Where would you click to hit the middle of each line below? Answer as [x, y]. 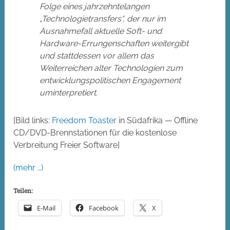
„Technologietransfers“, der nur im [103, 19]
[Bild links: [33, 121]
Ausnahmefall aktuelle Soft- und [101, 31]
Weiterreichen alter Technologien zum [111, 68]
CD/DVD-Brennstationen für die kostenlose [95, 133]
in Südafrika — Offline [157, 121]
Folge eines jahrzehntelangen [95, 7]
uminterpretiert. [69, 93]
